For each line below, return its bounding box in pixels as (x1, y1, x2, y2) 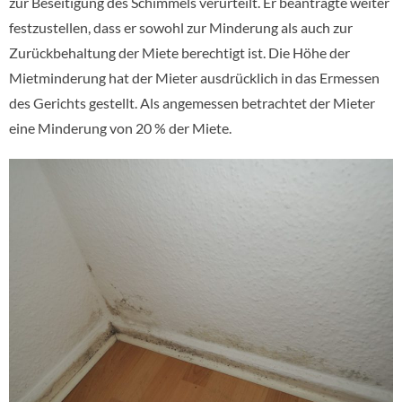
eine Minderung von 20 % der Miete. (9, 119, 232, 136)
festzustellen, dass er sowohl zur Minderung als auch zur (9, 19, 353, 36)
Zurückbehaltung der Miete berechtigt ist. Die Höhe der (9, 44, 350, 61)
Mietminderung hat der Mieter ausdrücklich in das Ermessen (9, 69, 380, 86)
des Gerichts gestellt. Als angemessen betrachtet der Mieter (9, 94, 375, 111)
